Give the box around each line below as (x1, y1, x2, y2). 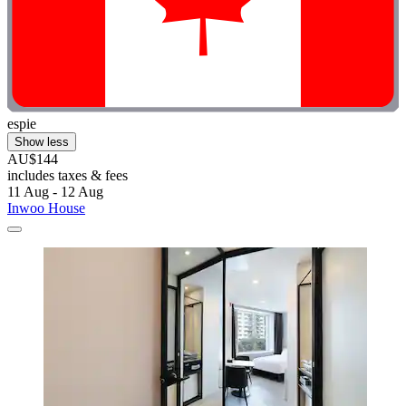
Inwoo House (7, 199, 85, 216)
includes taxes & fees (7, 167, 128, 183)
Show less (14, 134, 69, 149)
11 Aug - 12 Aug (7, 183, 103, 199)
